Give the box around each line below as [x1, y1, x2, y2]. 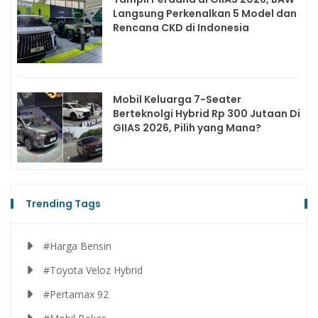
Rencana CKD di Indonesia [113, 21, 249, 35]
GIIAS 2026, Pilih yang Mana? [113, 121, 261, 135]
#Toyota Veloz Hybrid [43, 263, 143, 277]
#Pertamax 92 [43, 287, 109, 301]
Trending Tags [26, 197, 101, 211]
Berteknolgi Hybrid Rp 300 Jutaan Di [113, 106, 300, 121]
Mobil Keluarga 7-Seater [113, 92, 241, 106]
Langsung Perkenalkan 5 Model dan [113, 6, 297, 21]
